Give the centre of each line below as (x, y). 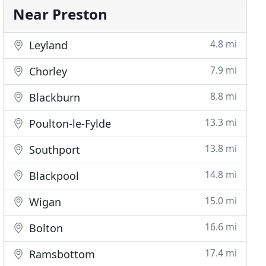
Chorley (47, 71)
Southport (53, 150)
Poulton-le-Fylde (69, 123)
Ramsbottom (61, 254)
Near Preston (61, 14)
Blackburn (53, 97)
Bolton (45, 228)
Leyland (47, 45)
